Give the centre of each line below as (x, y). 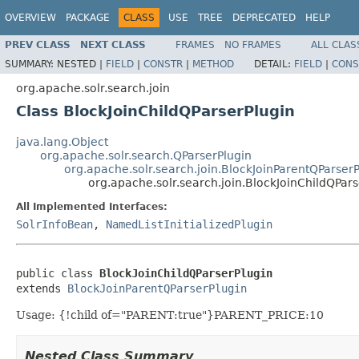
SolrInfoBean (54, 224)
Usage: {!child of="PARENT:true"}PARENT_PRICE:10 (170, 315)
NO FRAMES (253, 44)
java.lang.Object (62, 141)
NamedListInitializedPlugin (189, 224)
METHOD (213, 64)
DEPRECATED (264, 18)
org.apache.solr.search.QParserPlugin (146, 155)
